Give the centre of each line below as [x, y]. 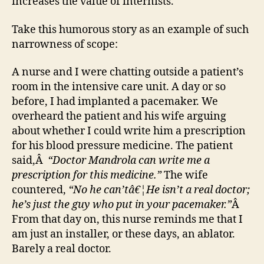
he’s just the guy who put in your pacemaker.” [122, 205]
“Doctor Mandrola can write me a [129, 161]
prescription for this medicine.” [87, 175]
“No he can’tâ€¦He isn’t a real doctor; [159, 190]
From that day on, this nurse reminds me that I [127, 220]
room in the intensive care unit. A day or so [119, 87]
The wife [185, 175]
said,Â [30, 161]
